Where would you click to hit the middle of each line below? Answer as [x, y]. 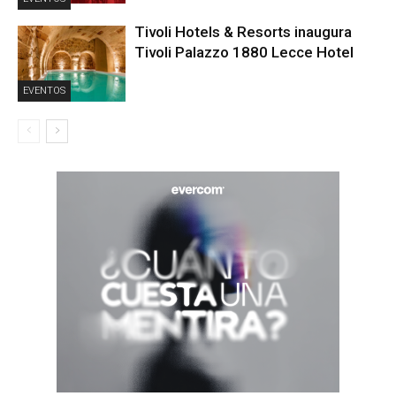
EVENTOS [44, 90]
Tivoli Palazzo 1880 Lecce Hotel [244, 52]
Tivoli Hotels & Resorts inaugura [244, 31]
